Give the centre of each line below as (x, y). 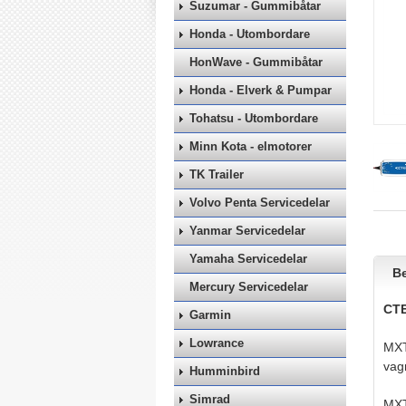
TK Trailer (217, 174)
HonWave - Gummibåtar (256, 62)
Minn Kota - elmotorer (251, 146)
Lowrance (217, 343)
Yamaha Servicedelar (248, 258)
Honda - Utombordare (250, 34)
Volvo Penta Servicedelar (260, 202)
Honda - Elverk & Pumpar (261, 90)
